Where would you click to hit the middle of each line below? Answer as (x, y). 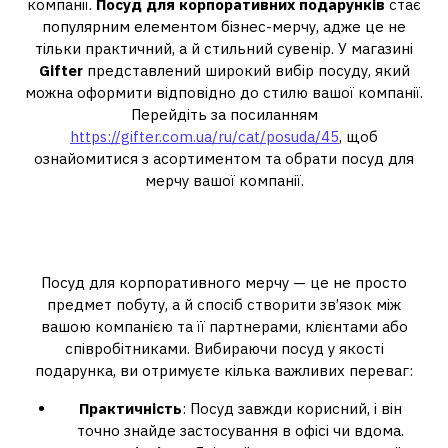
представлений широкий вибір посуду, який (246, 70)
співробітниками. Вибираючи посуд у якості (224, 348)
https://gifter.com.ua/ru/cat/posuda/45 (204, 136)
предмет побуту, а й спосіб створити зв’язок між (224, 304)
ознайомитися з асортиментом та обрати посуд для (224, 158)
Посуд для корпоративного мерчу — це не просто (224, 282)
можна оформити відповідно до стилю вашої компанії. (224, 92)
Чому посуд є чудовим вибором (224, 222)
